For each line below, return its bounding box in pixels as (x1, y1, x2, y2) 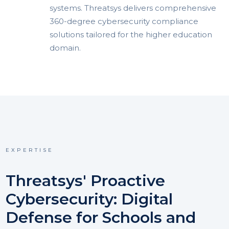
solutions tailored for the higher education (50, 30, 213, 40)
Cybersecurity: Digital (5, 190, 173, 209)
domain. (50, 43, 81, 53)
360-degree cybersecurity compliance (50, 16, 199, 27)
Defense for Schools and (5, 208, 196, 227)
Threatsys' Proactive (5, 171, 165, 191)
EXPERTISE (5, 147, 54, 154)
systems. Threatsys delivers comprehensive (50, 3, 217, 13)
